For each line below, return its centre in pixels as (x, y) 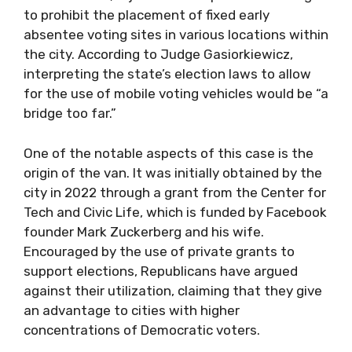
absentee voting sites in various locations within (176, 35)
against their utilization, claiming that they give (173, 290)
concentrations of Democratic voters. (142, 330)
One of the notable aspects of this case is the (169, 153)
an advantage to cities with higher (132, 310)
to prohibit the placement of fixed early (147, 15)
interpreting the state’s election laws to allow (167, 74)
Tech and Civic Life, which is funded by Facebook (175, 212)
